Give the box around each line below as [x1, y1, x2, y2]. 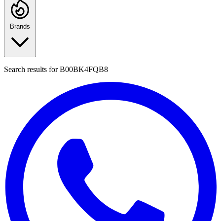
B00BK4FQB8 [60, 65, 108, 74]
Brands [10, 23, 30, 31]
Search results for [4, 65, 60, 74]
